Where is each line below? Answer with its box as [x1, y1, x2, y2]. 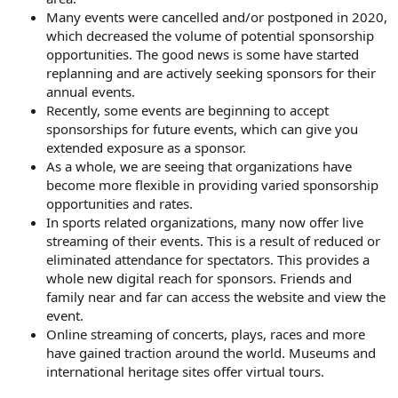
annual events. [46, 83, 135, 101]
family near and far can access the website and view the [46, 288, 386, 306]
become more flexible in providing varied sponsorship [46, 176, 378, 195]
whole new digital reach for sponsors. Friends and [46, 269, 352, 288]
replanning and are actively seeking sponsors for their [46, 64, 376, 83]
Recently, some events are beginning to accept [46, 101, 329, 120]
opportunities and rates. [46, 195, 193, 213]
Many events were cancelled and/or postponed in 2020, [46, 8, 387, 27]
